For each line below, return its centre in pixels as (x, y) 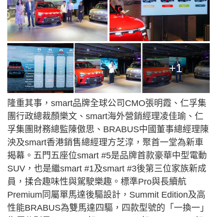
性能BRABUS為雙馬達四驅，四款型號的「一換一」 (108, 208)
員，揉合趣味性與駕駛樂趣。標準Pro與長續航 (97, 182)
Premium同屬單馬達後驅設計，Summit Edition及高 (106, 195)
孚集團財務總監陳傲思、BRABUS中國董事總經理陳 (108, 130)
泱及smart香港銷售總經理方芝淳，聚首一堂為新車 (105, 143)
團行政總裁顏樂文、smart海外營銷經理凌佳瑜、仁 (105, 116)
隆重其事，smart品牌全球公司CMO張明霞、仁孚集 (107, 103)
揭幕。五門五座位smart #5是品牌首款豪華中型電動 (107, 156)
